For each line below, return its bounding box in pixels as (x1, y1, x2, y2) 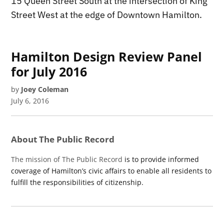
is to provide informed (122, 154, 199, 164)
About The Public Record (11, 133, 115, 145)
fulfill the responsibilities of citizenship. (11, 177, 144, 187)
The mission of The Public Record (11, 154, 123, 164)
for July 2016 (11, 62, 87, 80)
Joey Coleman (21, 84, 69, 94)
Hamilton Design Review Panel (11, 47, 202, 65)
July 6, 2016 (11, 95, 49, 105)
